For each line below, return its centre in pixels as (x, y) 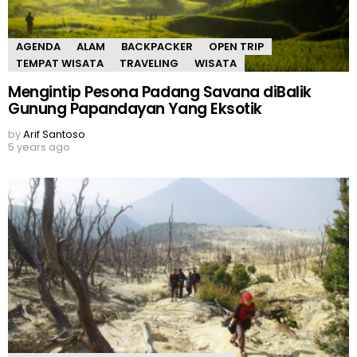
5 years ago (39, 147)
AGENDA (38, 47)
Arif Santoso (54, 134)
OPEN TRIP (236, 47)
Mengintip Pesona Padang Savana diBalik (160, 92)
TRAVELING (149, 64)
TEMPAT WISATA (60, 64)
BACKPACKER (157, 47)
